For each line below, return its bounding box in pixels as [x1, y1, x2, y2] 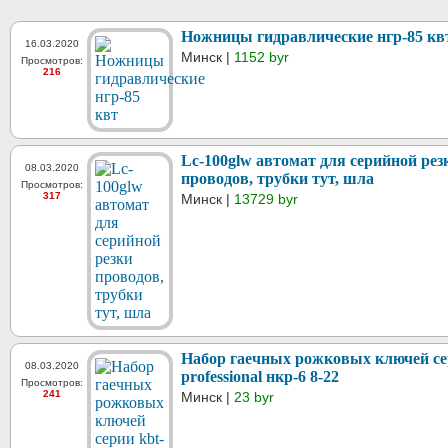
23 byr [234, 388, 274, 405]
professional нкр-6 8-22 [181, 367, 339, 385]
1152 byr [234, 48, 289, 65]
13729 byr [234, 190, 298, 207]
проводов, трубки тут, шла [181, 169, 374, 187]
